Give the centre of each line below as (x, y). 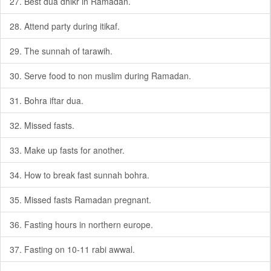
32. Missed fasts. (42, 125)
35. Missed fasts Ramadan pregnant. (80, 200)
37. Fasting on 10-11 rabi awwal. (72, 249)
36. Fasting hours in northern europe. (81, 224)
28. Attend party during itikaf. (65, 26)
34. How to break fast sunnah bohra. (80, 175)
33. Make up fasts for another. (67, 150)
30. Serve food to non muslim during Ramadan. (100, 76)
